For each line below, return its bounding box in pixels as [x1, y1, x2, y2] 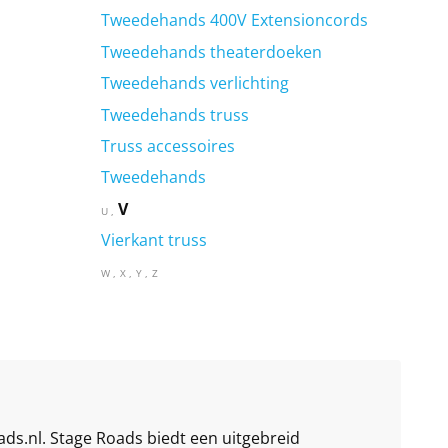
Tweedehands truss [100, 103, 249, 126]
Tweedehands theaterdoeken [100, 40, 322, 63]
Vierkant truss [100, 229, 207, 252]
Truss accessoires [100, 134, 235, 157]
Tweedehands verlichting [100, 72, 289, 95]
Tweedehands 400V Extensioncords [100, 9, 368, 32]
